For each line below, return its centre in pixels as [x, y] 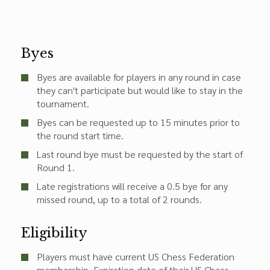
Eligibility [54, 233]
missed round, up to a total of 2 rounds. [119, 199]
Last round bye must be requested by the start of [140, 154]
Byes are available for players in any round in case [139, 77]
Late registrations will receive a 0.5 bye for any [132, 186]
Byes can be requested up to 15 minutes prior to [138, 122]
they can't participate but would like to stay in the [140, 90]
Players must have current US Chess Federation [136, 256]
